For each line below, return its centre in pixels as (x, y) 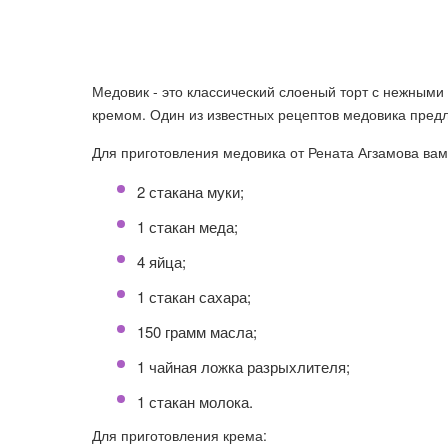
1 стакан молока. (195, 401)
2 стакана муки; (190, 191)
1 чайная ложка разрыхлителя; (243, 366)
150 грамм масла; (197, 331)
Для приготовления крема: (179, 435)
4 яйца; (161, 261)
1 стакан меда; (187, 226)
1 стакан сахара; (194, 296)
